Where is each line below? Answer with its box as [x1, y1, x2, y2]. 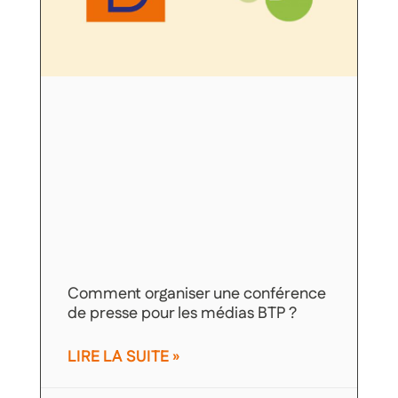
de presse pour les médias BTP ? [67, 302, 297, 325]
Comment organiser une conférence [67, 283, 326, 306]
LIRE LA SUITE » [67, 346, 179, 370]
